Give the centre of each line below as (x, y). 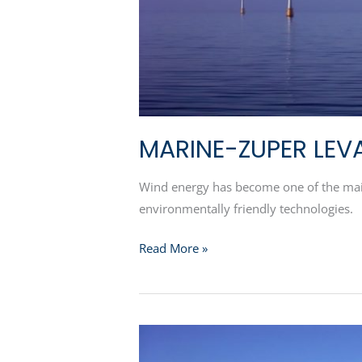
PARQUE (162, 334)
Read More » (173, 248)
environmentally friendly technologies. (246, 208)
